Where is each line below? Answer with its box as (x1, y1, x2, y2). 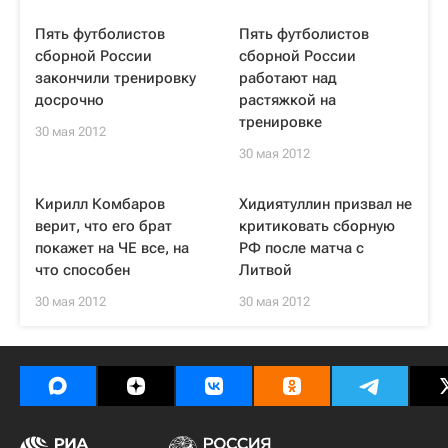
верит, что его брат (35, 217, 172, 235)
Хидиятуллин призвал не (239, 195, 412, 213)
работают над (239, 69, 337, 87)
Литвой (239, 261, 292, 279)
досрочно (35, 91, 104, 109)
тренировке (239, 113, 322, 131)
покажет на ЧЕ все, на (35, 239, 189, 257)
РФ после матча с (239, 239, 364, 257)
